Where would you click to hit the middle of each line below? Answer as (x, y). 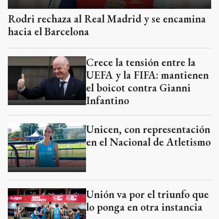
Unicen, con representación (148, 78)
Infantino (108, 50)
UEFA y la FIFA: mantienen (147, 24)
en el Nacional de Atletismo (148, 91)
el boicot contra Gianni (138, 37)
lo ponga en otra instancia (144, 156)
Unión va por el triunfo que (147, 143)
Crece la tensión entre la (141, 11)
